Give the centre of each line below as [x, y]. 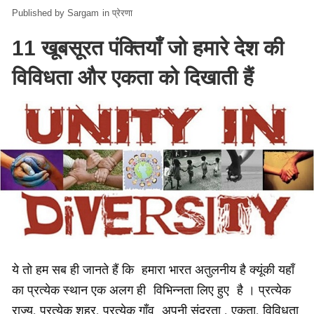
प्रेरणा [122, 13]
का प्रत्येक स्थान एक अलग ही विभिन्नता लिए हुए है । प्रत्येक [151, 290]
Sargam [83, 13]
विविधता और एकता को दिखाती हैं [133, 78]
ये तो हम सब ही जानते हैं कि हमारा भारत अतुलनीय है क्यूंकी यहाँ [153, 269]
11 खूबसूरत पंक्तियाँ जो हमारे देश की [148, 48]
